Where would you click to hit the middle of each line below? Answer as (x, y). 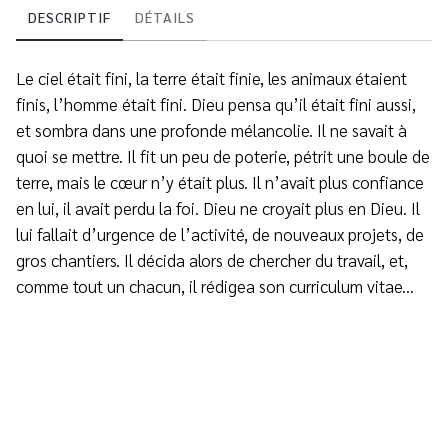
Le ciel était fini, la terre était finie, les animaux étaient (211, 78)
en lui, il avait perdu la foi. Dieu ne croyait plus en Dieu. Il (218, 208)
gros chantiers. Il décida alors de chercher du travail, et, (212, 260)
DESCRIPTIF (69, 17)
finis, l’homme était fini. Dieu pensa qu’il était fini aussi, (216, 104)
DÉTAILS (165, 17)
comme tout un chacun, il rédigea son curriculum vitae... (215, 286)
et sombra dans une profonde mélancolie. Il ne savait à (211, 130)
